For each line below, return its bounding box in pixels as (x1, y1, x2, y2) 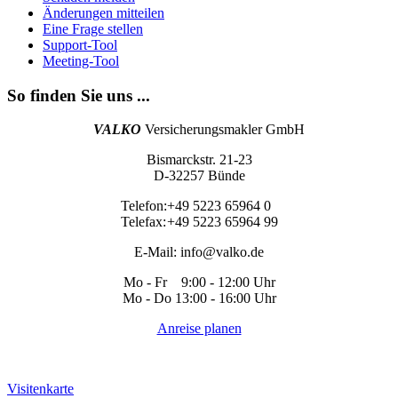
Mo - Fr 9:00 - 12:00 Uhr (123, 275, 275, 291)
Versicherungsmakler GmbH (141, 122, 305, 138)
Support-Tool (43, 36, 117, 52)
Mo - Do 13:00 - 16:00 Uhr (122, 291, 276, 306)
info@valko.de (180, 244, 264, 260)
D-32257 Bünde (153, 168, 245, 184)
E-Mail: (134, 244, 180, 260)
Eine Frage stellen (43, 20, 143, 36)
